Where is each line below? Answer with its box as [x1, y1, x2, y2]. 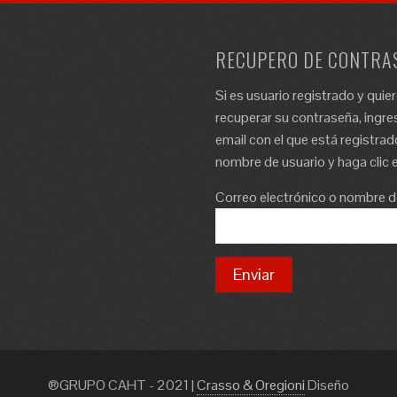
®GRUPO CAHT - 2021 [48, 376, 191, 394]
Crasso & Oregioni [197, 376, 305, 394]
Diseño [305, 376, 349, 394]
